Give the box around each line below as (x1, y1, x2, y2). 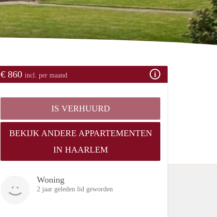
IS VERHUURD (51, 103, 110, 113)
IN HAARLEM (53, 144, 108, 155)
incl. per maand (25, 71, 67, 79)
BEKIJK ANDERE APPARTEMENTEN (9, 128, 152, 138)
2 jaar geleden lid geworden (37, 185, 113, 193)
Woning (37, 174, 64, 185)
